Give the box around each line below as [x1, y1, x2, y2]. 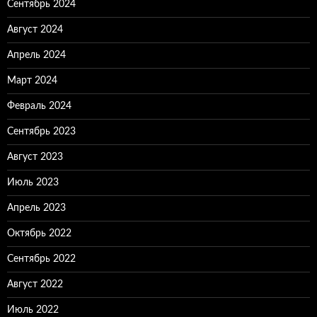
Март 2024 [7, 76, 57, 86]
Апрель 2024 [7, 50, 66, 60]
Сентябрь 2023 [7, 127, 76, 137]
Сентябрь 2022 [7, 254, 76, 264]
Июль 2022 [7, 305, 59, 315]
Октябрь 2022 [7, 229, 71, 238]
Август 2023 [7, 152, 63, 162]
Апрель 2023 [7, 203, 66, 213]
